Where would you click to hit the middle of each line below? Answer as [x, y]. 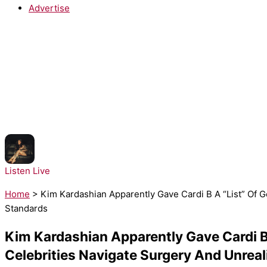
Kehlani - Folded [69, 156]
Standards [26, 209]
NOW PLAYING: [68, 142]
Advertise [49, 8]
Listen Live [27, 171]
